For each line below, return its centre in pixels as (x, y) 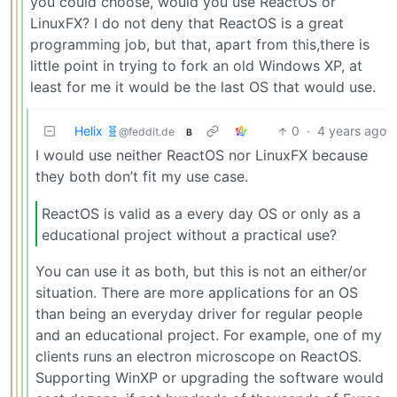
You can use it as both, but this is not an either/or (201, 272)
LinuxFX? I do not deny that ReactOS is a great (187, 23)
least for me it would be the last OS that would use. (203, 87)
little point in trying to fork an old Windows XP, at (196, 66)
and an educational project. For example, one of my (209, 335)
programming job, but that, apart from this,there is (200, 45)
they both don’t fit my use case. (142, 177)
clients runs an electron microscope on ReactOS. (198, 357)
